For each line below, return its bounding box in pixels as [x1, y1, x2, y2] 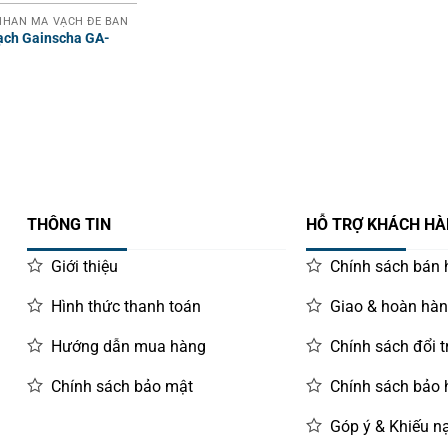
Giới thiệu [51, 257, 119, 277]
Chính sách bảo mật [51, 377, 194, 397]
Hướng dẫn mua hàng [51, 337, 207, 357]
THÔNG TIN [27, 214, 112, 234]
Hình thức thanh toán [51, 297, 202, 317]
